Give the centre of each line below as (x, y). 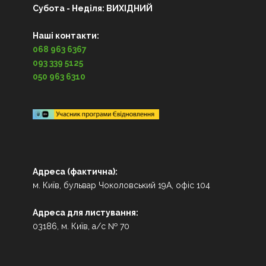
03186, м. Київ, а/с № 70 (81, 226)
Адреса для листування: (86, 212)
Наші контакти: (66, 35)
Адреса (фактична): (76, 171)
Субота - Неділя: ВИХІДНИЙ (93, 8)
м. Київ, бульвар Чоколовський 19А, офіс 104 (121, 185)
